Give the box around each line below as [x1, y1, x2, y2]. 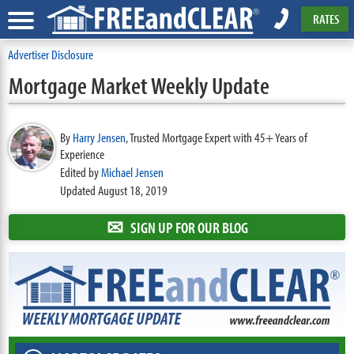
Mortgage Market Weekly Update [9, 70, 270, 100]
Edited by [60, 164, 102, 180]
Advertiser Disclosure [8, 46, 93, 62]
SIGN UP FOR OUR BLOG [130, 217, 248, 237]
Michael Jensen [101, 164, 164, 180]
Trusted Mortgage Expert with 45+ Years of [130, 129, 308, 145]
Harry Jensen [73, 129, 126, 145]
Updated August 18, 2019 [60, 182, 168, 198]
